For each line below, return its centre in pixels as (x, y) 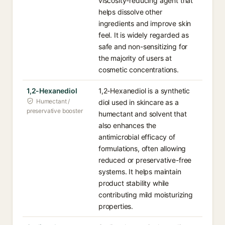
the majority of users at (135, 58)
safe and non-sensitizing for (143, 46)
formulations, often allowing (142, 148)
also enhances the (128, 125)
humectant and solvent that (143, 114)
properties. (116, 206)
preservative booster (55, 111)
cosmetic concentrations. (139, 70)
